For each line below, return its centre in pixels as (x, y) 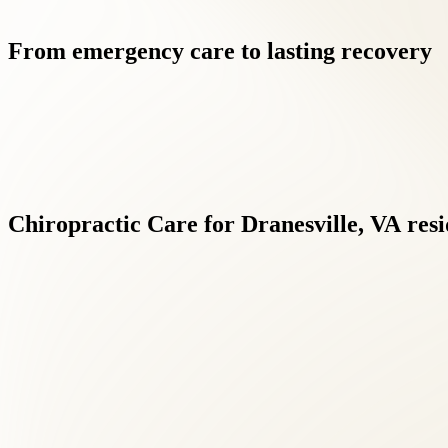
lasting (301, 50)
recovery (386, 50)
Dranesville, (302, 223)
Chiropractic (74, 223)
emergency (128, 50)
